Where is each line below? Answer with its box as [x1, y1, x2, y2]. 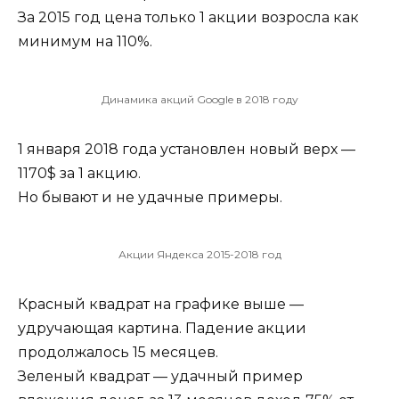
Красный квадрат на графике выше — [18, 296, 304, 313]
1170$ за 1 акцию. [18, 164, 141, 182]
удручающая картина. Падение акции [18, 320, 306, 338]
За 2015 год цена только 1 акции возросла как [18, 9, 359, 27]
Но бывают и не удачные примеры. [18, 188, 282, 206]
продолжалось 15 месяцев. [18, 344, 218, 362]
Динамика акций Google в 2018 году [101, 92, 298, 106]
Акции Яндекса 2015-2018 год [118, 248, 281, 262]
